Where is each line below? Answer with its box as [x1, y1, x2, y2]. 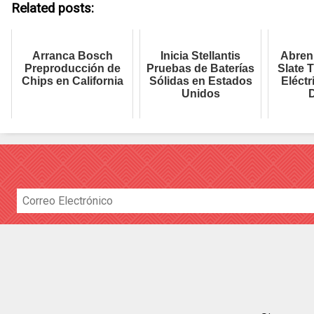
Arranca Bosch [32, 49, 113, 62]
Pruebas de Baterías [146, 62, 254, 74]
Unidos [181, 87, 220, 100]
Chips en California [21, 74, 123, 87]
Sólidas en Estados [149, 74, 252, 87]
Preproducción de [24, 62, 121, 74]
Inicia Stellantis [161, 49, 240, 62]
